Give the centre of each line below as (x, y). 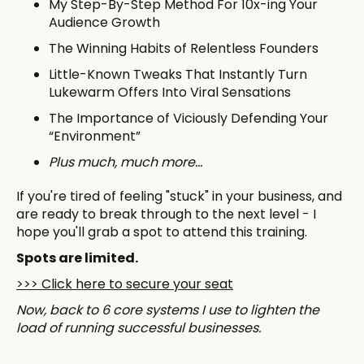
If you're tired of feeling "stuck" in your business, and (179, 196)
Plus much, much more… (126, 162)
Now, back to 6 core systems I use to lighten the (168, 310)
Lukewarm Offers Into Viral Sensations (170, 92)
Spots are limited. (77, 258)
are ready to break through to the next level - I (166, 214)
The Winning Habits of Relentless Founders (184, 48)
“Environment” (95, 136)
